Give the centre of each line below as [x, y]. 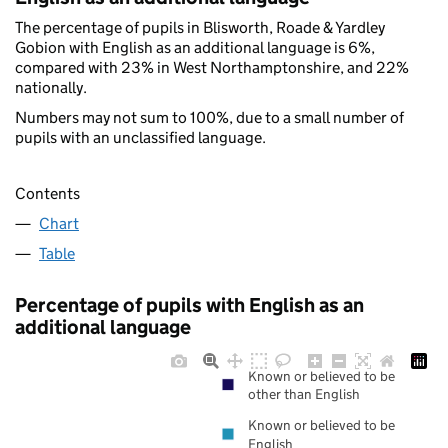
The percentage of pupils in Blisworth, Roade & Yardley [200, 27]
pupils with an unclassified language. [140, 137]
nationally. [51, 87]
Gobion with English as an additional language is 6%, [195, 47]
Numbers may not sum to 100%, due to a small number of [209, 117]
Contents [47, 194]
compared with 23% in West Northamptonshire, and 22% [212, 67]
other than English [304, 394]
